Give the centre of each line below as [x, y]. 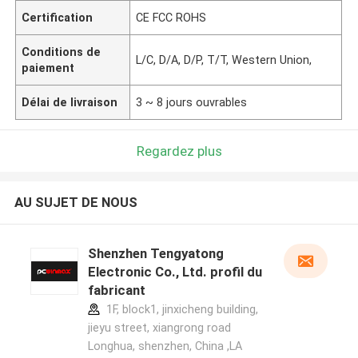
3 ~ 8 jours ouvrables [192, 102]
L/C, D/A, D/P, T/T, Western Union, [224, 60]
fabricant [116, 290]
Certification [58, 17]
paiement [48, 68]
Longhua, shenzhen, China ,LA [165, 346]
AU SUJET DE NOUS [76, 203]
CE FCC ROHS [171, 17]
